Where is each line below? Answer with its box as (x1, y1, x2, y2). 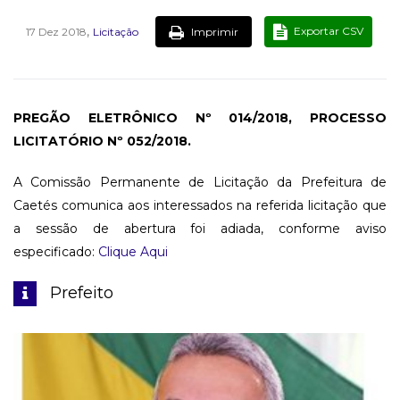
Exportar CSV (291, 23, 363, 37)
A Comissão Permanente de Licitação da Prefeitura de (13, 173, 387, 190)
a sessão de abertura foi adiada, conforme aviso (13, 220, 387, 237)
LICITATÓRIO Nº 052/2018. (13, 132, 191, 149)
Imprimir (188, 24, 238, 38)
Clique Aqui (98, 243, 168, 260)
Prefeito (46, 282, 113, 303)
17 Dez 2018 (26, 25, 87, 39)
